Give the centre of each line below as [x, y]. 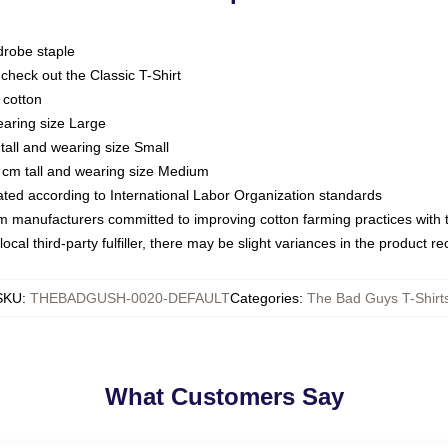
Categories [264, 298]
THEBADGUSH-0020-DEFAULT [129, 298]
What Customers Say [224, 396]
